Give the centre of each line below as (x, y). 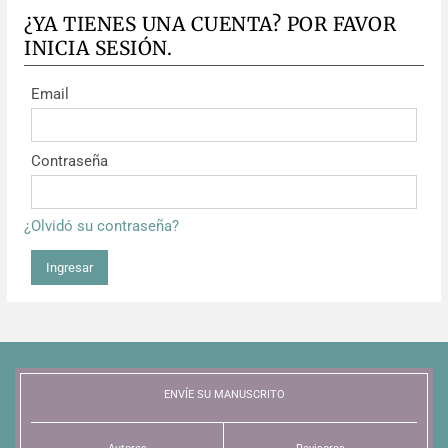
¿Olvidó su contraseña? (101, 225)
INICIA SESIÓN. (98, 47)
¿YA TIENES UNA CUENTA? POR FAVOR (210, 23)
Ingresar (69, 267)
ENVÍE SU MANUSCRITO (224, 394)
